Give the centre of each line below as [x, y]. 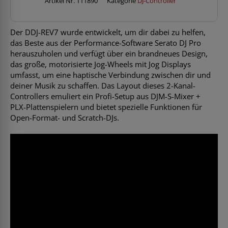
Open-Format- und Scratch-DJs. [65, 118]
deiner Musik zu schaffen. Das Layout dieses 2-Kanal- [103, 86]
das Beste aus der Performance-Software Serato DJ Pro [106, 43]
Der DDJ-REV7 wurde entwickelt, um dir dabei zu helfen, [108, 32]
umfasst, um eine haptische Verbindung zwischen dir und [110, 75]
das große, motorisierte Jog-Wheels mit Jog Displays [101, 64]
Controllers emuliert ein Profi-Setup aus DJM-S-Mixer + [105, 96]
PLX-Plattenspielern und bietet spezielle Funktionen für [106, 107]
